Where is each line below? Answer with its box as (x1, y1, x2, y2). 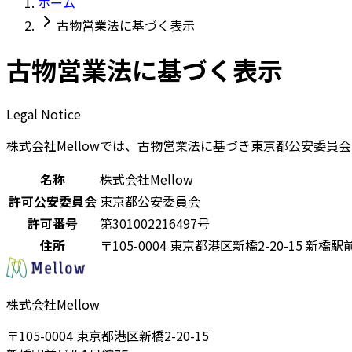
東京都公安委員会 (100, 191, 200, 211)
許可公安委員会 (9, 191, 97, 211)
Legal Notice (6, 104, 81, 123)
